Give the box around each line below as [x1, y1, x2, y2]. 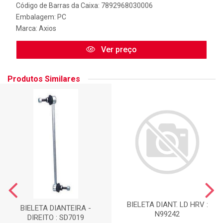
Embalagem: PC [16, 13, 66, 21]
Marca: [16, 24, 39, 32]
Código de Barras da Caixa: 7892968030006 [16, 1, 153, 9]
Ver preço [99, 45, 137, 54]
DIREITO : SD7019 [27, 213, 84, 222]
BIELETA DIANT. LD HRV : [126, 200, 208, 210]
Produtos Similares [7, 74, 80, 84]
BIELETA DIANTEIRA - [20, 204, 91, 213]
